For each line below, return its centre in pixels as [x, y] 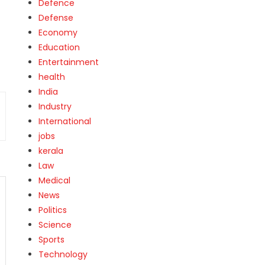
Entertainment [69, 62]
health [52, 77]
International [65, 121]
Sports [52, 239]
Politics [53, 210]
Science [55, 224]
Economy [58, 32]
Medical [55, 180]
